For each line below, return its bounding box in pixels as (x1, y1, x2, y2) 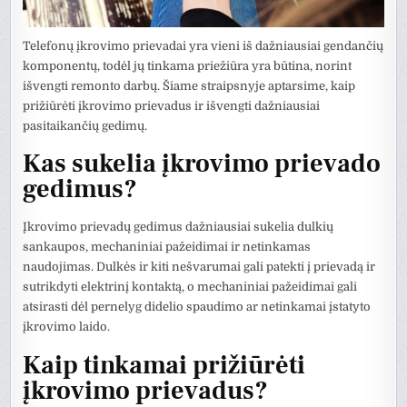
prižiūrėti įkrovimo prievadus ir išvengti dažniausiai (23, 98, 321, 113)
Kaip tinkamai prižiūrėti (23, 348, 306, 382)
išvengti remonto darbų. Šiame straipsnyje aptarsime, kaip (23, 78, 356, 93)
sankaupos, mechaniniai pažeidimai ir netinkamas (23, 240, 312, 254)
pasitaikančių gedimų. (23, 118, 148, 133)
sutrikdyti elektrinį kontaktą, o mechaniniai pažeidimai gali (23, 280, 358, 294)
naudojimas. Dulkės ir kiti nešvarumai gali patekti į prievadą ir (23, 260, 376, 274)
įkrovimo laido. (23, 320, 111, 334)
